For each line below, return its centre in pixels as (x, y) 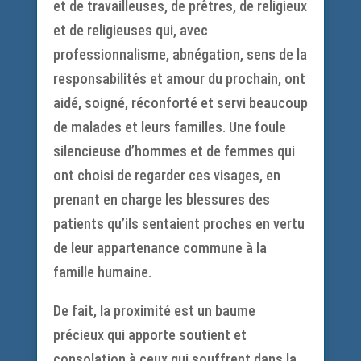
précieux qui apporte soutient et (149, 335)
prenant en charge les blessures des (161, 199)
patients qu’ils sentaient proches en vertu (178, 224)
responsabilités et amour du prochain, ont (179, 79)
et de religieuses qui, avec (130, 30)
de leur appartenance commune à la (160, 248)
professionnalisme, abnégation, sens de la (180, 54)
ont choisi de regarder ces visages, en (166, 175)
